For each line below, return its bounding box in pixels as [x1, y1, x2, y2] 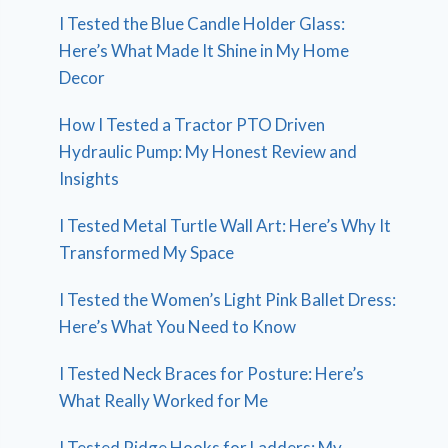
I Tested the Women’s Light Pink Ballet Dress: [59, 289, 397, 311]
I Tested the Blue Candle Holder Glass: [59, 13, 346, 35]
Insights [59, 168, 120, 190]
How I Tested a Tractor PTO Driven [59, 114, 326, 136]
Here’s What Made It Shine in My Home [59, 40, 350, 62]
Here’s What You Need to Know [59, 316, 297, 338]
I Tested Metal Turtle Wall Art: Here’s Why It [59, 215, 392, 237]
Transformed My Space [59, 242, 235, 264]
